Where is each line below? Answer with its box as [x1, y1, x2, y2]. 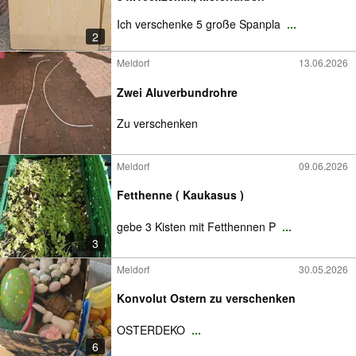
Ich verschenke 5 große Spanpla [117, 16, 284, 32]
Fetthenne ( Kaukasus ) [117, 187, 244, 203]
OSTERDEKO [117, 322, 188, 338]
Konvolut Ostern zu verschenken [117, 290, 296, 306]
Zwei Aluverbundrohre [117, 83, 238, 100]
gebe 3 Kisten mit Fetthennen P [117, 219, 279, 234]
